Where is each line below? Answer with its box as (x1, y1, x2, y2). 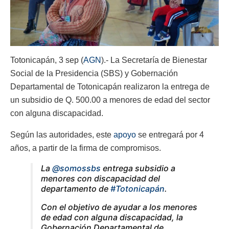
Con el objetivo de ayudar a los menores (41, 201, 197, 212)
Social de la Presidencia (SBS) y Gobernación (10, 68, 178, 78)
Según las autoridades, (10, 130, 96, 139)
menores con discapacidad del (41, 173, 160, 184)
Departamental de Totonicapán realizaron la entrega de (10, 82, 210, 91)
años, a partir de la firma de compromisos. (10, 143, 161, 152)
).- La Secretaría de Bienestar (101, 55, 207, 64)
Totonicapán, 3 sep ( (10, 55, 83, 64)
